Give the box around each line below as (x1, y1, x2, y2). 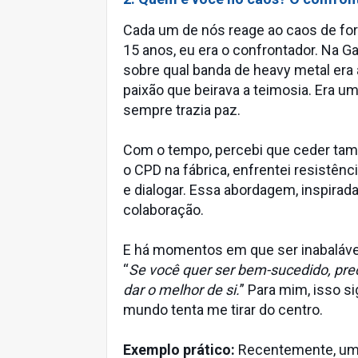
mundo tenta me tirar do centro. (123, 301, 323, 318)
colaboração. (123, 201, 204, 218)
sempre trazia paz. (123, 101, 241, 118)
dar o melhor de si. (123, 281, 240, 298)
